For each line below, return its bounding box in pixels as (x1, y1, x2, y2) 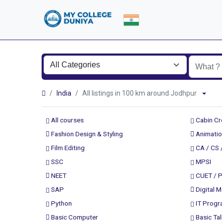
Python (50, 199, 72, 207)
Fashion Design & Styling (50, 130, 123, 138)
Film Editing (50, 144, 85, 152)
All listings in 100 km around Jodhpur (82, 89, 201, 97)
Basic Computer (50, 213, 98, 221)
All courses (50, 116, 84, 124)
